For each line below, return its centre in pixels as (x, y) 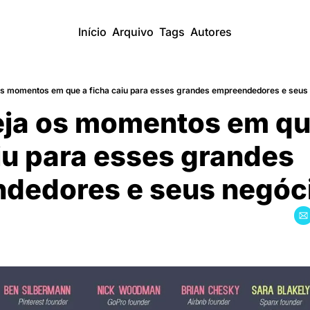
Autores (211, 32)
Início (92, 32)
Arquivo (133, 32)
